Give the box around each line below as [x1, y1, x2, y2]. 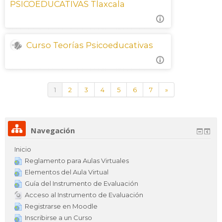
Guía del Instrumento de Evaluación [25, 179, 138, 187]
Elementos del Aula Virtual [25, 168, 109, 176]
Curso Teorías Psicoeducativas [26, 40, 153, 50]
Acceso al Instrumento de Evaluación [25, 191, 143, 199]
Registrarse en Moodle [25, 202, 98, 210]
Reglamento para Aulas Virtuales [25, 157, 129, 165]
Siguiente [167, 85, 199, 93]
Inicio [14, 145, 31, 153]
